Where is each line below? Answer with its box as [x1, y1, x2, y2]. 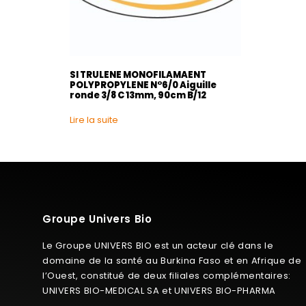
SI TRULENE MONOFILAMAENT [70, 68, 206, 81]
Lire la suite [70, 113, 118, 127]
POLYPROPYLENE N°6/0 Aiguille [70, 78, 217, 92]
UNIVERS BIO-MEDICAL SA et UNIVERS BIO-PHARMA [42, 284, 276, 298]
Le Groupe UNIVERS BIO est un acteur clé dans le [42, 239, 273, 253]
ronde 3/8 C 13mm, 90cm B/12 [70, 88, 206, 102]
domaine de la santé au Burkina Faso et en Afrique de [42, 254, 301, 268]
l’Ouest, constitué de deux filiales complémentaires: [42, 269, 291, 283]
